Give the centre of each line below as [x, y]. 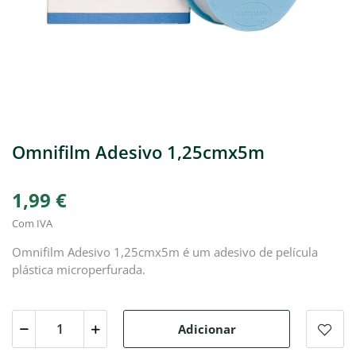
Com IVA [32, 223]
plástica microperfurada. [79, 269]
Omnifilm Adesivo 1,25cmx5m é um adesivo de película [165, 252]
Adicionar [207, 329]
